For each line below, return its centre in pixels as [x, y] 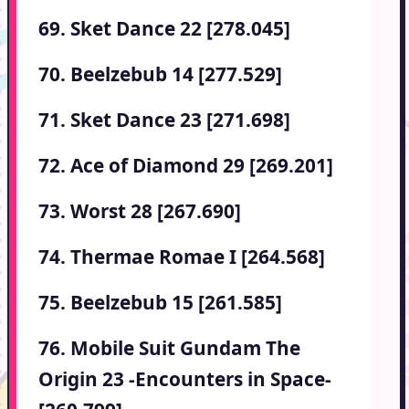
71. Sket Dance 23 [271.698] [164, 120]
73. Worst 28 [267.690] [140, 211]
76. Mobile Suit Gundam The [169, 348]
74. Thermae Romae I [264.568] [182, 257]
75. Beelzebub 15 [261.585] [160, 303]
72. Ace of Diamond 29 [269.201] [186, 166]
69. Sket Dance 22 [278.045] [164, 29]
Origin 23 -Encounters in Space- [185, 379]
